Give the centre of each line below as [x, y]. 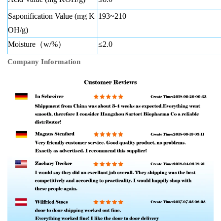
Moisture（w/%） [39, 44]
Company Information [44, 62]
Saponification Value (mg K [51, 16]
